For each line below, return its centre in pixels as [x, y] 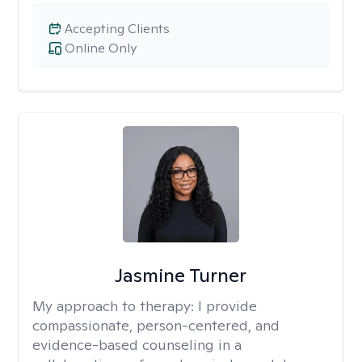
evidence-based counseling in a [137, 345]
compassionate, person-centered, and [156, 325]
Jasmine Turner [181, 275]
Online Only [101, 48]
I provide [227, 306]
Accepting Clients [117, 29]
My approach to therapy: [115, 306]
